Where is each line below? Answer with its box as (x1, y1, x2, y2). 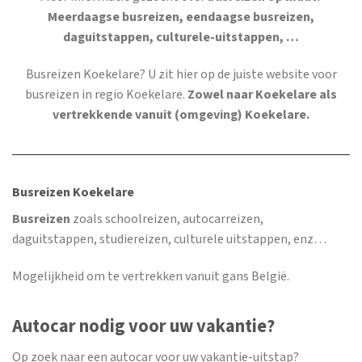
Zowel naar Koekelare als (187, 86, 337, 104)
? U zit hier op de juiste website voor (139, 66, 337, 84)
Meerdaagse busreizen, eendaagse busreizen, (48, 9, 314, 27)
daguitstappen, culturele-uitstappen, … (63, 29, 299, 47)
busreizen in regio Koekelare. (25, 86, 187, 104)
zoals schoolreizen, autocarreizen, (73, 211, 263, 229)
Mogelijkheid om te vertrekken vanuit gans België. (12, 268, 289, 286)
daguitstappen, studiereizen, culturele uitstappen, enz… (12, 231, 326, 249)
